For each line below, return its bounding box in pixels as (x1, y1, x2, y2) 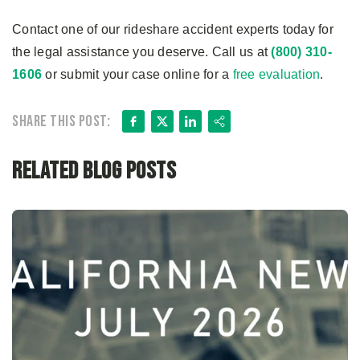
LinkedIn (182, 108, 282, 138)
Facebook (125, 108, 241, 138)
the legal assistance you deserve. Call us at (12, 45, 272, 59)
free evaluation (232, 67, 321, 82)
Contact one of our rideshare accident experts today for (12, 22, 333, 37)
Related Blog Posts (12, 157, 176, 186)
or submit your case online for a (42, 67, 233, 82)
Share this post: (12, 112, 110, 132)
